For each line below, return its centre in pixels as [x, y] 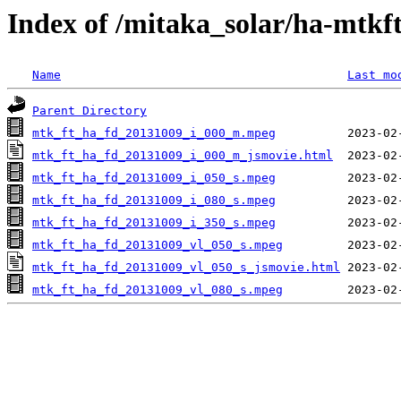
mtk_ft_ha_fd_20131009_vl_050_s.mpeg [158, 245]
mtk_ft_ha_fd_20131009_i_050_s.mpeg [154, 178]
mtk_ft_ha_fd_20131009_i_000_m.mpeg [154, 133]
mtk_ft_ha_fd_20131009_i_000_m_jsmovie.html [183, 156]
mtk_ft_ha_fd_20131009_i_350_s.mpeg [154, 223]
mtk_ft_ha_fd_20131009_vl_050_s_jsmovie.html [186, 268]
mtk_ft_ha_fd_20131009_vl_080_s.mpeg [158, 290]
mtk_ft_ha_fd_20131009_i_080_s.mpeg [154, 200]
